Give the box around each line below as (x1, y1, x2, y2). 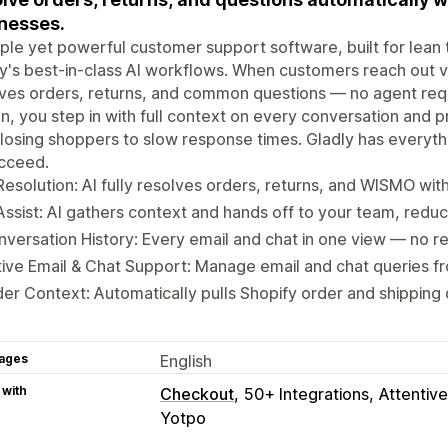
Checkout (160, 383, 234, 404)
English (160, 350, 212, 371)
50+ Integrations (244, 383, 369, 404)
